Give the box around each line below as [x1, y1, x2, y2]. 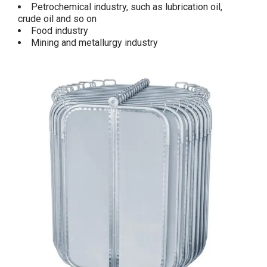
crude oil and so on [18, 13, 97, 25]
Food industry [31, 25, 88, 37]
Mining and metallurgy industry [31, 37, 158, 49]
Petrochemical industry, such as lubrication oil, [31, 1, 222, 13]
